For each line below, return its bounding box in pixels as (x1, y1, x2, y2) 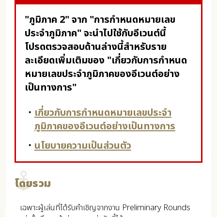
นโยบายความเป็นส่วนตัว (34, 139, 131, 154)
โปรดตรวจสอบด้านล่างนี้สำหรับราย (24, 40, 167, 55)
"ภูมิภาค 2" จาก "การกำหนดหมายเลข (24, 13, 175, 28)
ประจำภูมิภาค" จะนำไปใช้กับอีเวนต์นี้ (24, 26, 166, 41)
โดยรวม (14, 175, 51, 192)
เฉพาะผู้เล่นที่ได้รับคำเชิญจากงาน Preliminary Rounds (19, 201, 190, 214)
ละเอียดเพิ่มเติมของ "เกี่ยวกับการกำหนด (24, 53, 187, 68)
